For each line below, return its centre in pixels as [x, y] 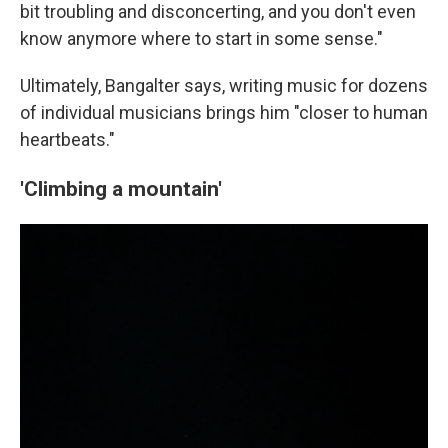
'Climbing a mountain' [121, 188]
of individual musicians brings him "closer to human [224, 112]
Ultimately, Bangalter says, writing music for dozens [224, 85]
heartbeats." [67, 139]
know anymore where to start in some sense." [201, 38]
